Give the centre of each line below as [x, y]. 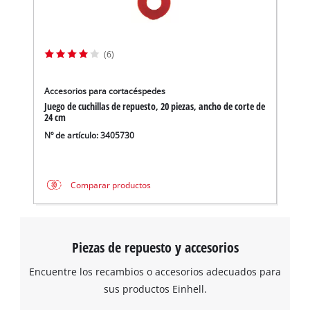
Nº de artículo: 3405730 [90, 135]
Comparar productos [110, 185]
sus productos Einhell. [155, 289]
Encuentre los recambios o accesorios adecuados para [155, 271]
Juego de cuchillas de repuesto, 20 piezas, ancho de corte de [155, 106]
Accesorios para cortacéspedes [105, 91]
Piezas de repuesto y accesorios [155, 247]
